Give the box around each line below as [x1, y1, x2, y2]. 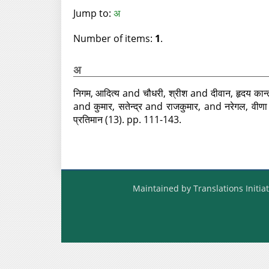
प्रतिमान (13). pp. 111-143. [73, 113, 181, 126]
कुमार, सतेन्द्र [94, 100, 142, 113]
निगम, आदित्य [73, 86, 120, 100]
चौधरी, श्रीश [143, 86, 188, 100]
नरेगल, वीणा [225, 100, 268, 113]
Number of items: [73, 32, 155, 45]
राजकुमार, [166, 100, 204, 113]
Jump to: [73, 7, 113, 20]
